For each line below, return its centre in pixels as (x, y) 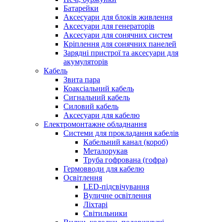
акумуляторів (86, 62)
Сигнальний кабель (97, 97)
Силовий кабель (91, 106)
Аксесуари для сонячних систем (118, 35)
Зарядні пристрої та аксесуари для (121, 53)
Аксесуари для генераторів (109, 26)
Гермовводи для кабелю (104, 169)
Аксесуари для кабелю (102, 115)
